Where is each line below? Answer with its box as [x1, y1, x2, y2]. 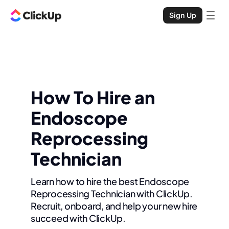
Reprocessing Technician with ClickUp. [31, 188, 193, 200]
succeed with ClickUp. [31, 212, 126, 224]
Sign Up [169, 11, 196, 19]
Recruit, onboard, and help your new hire [31, 200, 197, 212]
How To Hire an [31, 86, 155, 109]
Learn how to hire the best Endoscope [31, 175, 189, 188]
